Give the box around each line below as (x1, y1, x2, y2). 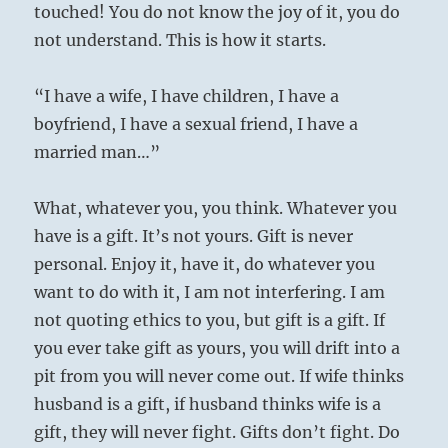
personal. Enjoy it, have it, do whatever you (34, 254, 376, 275)
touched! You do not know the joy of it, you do (34, 2, 401, 23)
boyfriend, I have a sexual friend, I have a (34, 114, 359, 135)
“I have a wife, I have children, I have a (34, 86, 340, 107)
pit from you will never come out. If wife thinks (34, 366, 405, 387)
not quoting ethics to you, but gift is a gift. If (34, 310, 386, 331)
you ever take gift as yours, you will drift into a (34, 338, 401, 359)
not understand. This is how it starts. (34, 30, 327, 51)
